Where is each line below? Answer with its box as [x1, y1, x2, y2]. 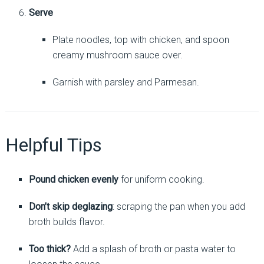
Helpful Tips [5, 134, 102, 157]
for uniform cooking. [118, 174, 204, 186]
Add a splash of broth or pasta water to [70, 243, 236, 255]
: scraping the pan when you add [112, 201, 245, 213]
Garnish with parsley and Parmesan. [52, 77, 199, 88]
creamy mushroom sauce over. [52, 49, 183, 61]
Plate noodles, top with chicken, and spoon [52, 34, 229, 46]
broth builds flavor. [28, 216, 105, 228]
